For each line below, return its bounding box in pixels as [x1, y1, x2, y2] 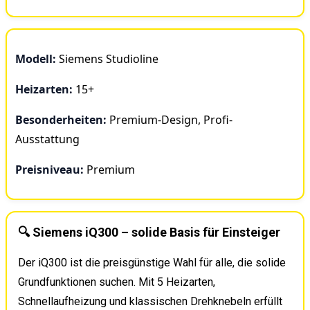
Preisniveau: [15, 161, 84, 177]
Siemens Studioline [56, 51, 158, 66]
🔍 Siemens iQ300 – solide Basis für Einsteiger [18, 224, 280, 239]
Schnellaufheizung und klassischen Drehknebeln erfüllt [18, 294, 282, 308]
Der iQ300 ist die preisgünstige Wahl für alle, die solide [18, 255, 286, 269]
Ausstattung [15, 131, 80, 147]
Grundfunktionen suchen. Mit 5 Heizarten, [18, 275, 215, 289]
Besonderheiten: [15, 111, 107, 127]
